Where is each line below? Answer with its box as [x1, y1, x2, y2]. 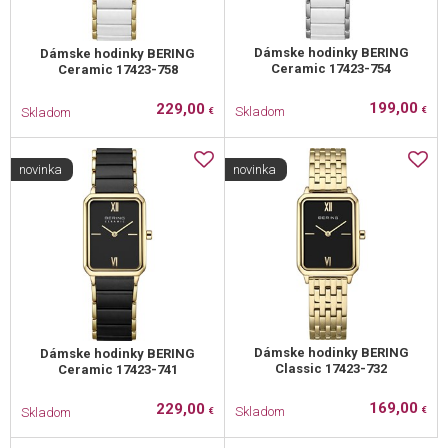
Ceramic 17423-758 [57, 62, 178, 78]
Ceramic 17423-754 [271, 61, 391, 77]
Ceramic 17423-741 [57, 362, 178, 378]
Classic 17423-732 [275, 361, 387, 377]
